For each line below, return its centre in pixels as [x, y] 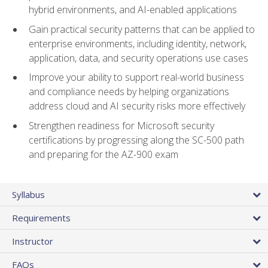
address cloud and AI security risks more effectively [137, 106]
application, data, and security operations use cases [138, 58]
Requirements [41, 217]
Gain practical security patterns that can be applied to [142, 29]
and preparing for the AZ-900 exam [103, 154]
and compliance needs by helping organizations [129, 92]
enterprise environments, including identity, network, [138, 43]
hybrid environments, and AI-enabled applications [133, 10]
